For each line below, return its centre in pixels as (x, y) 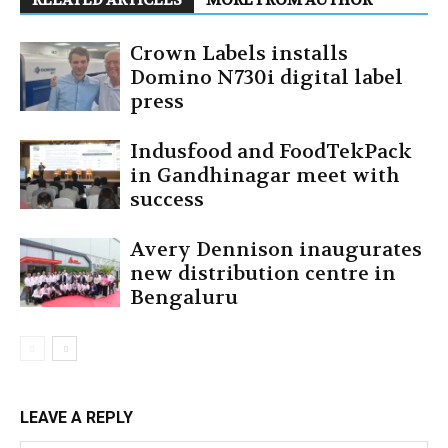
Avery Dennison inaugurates (276, 250)
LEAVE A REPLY (76, 418)
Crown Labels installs (239, 54)
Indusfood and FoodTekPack (271, 152)
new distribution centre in (263, 274)
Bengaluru (184, 298)
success (167, 200)
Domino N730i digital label (266, 78)
